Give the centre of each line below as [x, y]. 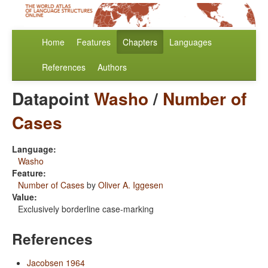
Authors [112, 67]
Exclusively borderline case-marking [86, 209]
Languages [191, 42]
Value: [25, 197]
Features [94, 42]
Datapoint [53, 99]
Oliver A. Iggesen [131, 185]
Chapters [140, 42]
